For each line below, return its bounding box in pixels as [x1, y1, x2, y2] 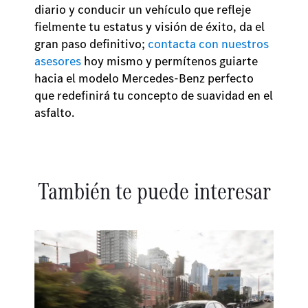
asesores [34, 53, 81, 69]
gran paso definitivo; [34, 36, 148, 52]
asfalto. [34, 104, 77, 121]
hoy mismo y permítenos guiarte [81, 53, 258, 69]
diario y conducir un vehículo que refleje [34, 1, 251, 18]
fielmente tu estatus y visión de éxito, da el [34, 19, 265, 35]
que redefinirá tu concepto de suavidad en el [34, 87, 273, 104]
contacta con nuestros [148, 36, 269, 52]
